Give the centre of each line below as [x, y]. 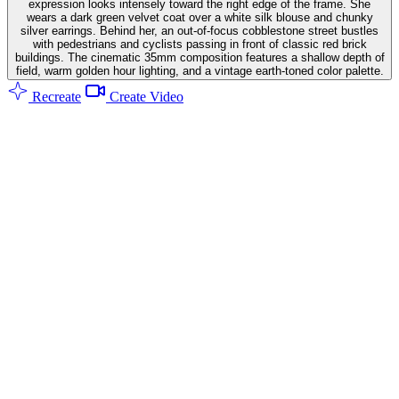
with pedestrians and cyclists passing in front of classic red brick [199, 44]
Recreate [55, 96]
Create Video [145, 96]
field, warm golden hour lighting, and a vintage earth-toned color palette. [199, 70]
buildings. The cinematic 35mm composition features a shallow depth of [199, 57]
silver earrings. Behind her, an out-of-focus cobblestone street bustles [199, 30]
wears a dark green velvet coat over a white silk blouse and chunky [199, 17]
